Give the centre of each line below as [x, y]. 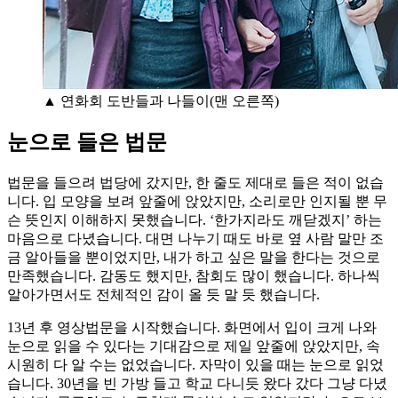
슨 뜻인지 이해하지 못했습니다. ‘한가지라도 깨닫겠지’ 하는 [195, 220]
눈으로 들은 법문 [87, 143]
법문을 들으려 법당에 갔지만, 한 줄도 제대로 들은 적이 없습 [195, 183]
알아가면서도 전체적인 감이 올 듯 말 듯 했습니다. [163, 295]
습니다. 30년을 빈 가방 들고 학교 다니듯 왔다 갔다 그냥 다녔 [197, 384]
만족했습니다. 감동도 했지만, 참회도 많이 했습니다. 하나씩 [194, 276]
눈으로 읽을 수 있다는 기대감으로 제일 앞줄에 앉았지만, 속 [194, 346]
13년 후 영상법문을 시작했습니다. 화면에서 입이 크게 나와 [192, 328]
